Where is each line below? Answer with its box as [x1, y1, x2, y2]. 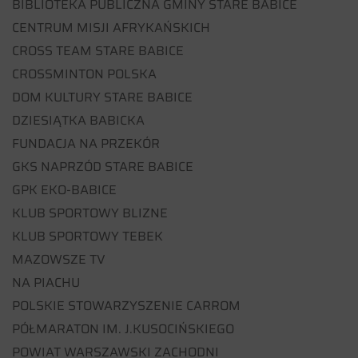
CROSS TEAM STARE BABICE [12, 40, 184, 61]
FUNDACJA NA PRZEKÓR [12, 133, 160, 153]
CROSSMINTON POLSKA [12, 63, 157, 84]
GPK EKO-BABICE [12, 179, 117, 200]
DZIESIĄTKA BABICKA [12, 109, 145, 130]
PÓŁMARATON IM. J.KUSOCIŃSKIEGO [12, 318, 234, 339]
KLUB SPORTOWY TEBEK [12, 225, 163, 246]
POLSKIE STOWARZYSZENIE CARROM [12, 295, 241, 316]
